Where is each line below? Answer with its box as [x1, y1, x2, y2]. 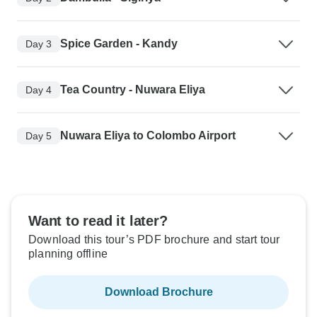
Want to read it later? [28, 213, 168, 229]
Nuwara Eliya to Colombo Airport [60, 129, 236, 142]
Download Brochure [104, 286, 213, 299]
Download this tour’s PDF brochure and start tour [28, 234, 280, 246]
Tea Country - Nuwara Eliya [60, 83, 205, 96]
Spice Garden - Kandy [60, 38, 178, 50]
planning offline [28, 248, 108, 260]
